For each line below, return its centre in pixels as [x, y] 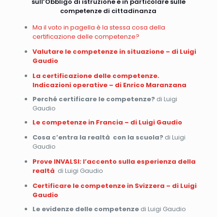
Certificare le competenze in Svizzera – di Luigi [114, 186]
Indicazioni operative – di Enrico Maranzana [109, 85]
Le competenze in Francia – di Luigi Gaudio [107, 122]
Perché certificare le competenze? [93, 99]
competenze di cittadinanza [108, 11]
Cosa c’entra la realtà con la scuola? [98, 137]
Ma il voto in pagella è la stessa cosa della [99, 27]
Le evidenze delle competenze [85, 209]
